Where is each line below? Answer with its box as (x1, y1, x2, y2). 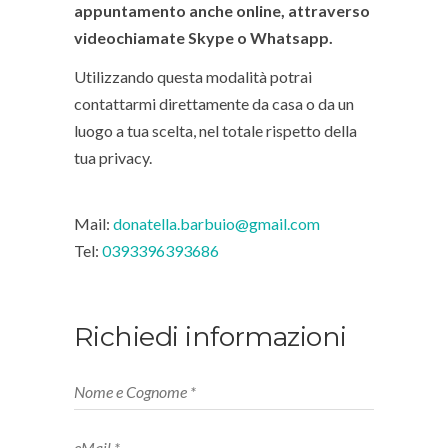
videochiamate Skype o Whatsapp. (74, 27, 333, 47)
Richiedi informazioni (74, 319, 347, 353)
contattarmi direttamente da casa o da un (74, 93, 354, 113)
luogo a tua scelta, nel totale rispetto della (74, 120, 357, 140)
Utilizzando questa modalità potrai (74, 66, 312, 86)
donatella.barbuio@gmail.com (113, 213, 323, 233)
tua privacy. (74, 147, 152, 167)
